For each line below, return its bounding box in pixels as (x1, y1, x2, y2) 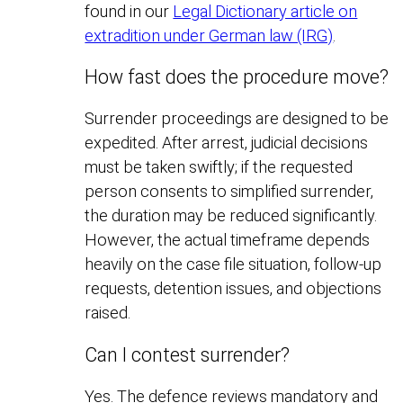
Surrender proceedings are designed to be (85, 109, 390, 129)
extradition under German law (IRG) (85, 25, 334, 45)
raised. (85, 303, 131, 323)
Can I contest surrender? (85, 343, 291, 366)
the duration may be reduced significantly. (85, 206, 378, 226)
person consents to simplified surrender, (85, 182, 374, 201)
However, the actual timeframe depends (85, 230, 371, 250)
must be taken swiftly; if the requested (85, 157, 354, 177)
